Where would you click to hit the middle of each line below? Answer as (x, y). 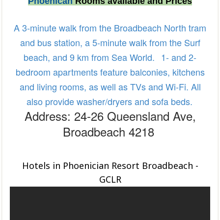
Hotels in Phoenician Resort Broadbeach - (110, 165)
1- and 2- (178, 57)
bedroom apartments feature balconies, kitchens (110, 72)
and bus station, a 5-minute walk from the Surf (110, 42)
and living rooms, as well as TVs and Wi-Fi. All (110, 86)
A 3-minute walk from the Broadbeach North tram (110, 27)
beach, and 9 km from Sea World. (89, 57)
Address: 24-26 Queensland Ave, (110, 116)
